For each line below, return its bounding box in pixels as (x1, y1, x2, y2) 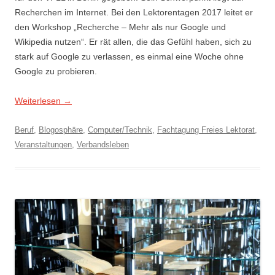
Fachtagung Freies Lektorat (157, 125, 255, 134)
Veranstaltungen (15, 140, 72, 149)
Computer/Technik (88, 125, 152, 134)
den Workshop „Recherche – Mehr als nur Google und (15, 22, 226, 32)
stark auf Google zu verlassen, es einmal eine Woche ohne (15, 52, 244, 61)
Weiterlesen (15, 96, 63, 106)
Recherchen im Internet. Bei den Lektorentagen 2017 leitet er (15, 7, 253, 17)
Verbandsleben (77, 140, 129, 149)
